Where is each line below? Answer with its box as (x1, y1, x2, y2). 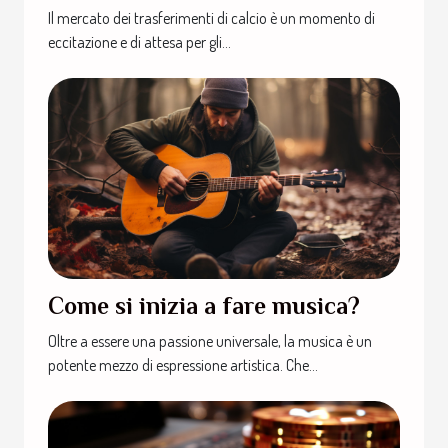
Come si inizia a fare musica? (48, 291, 360, 319)
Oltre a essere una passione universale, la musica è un (48, 330, 372, 351)
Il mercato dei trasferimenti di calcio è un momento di (48, 7, 375, 28)
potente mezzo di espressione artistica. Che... (48, 354, 318, 375)
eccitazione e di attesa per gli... (48, 31, 231, 52)
